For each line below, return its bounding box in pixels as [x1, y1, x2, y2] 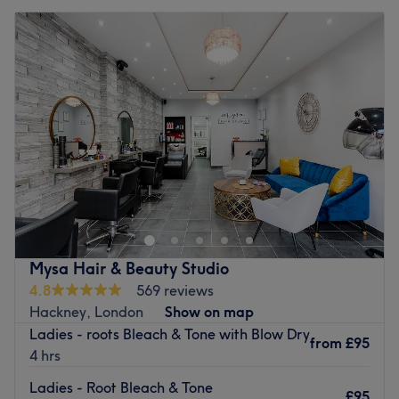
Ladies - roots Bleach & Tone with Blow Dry [29, 324, 310, 343]
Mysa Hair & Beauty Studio [29, 257, 229, 279]
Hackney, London [29, 302, 143, 321]
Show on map [165, 302, 254, 321]
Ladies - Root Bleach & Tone [29, 378, 213, 396]
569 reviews [136, 281, 214, 299]
